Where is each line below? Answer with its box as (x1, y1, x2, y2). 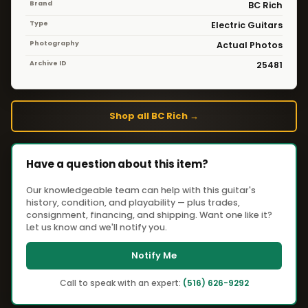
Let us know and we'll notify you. (26, 221, 167, 233)
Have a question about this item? (26, 157, 208, 171)
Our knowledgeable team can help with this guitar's (26, 184, 256, 196)
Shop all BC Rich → (109, 109, 199, 122)
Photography (29, 38, 79, 47)
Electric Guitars (211, 19, 283, 31)
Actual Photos (217, 39, 283, 51)
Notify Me (131, 249, 177, 262)
